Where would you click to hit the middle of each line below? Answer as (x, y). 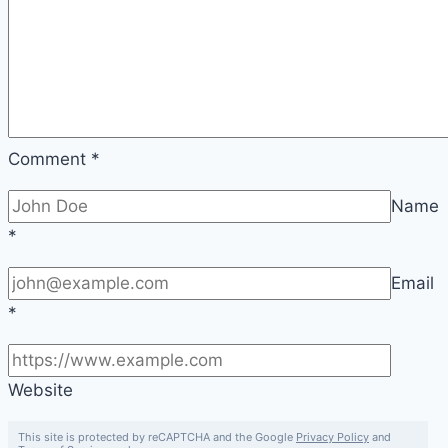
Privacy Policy (332, 436)
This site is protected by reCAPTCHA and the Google (157, 436)
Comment (49, 158)
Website (40, 389)
